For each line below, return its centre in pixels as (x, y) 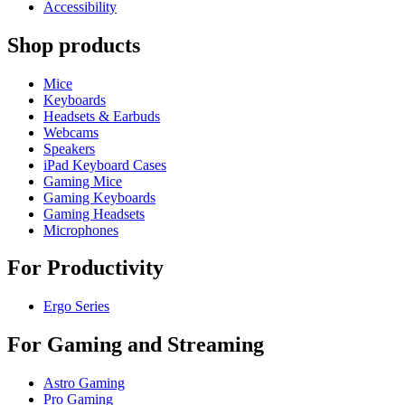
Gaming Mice (83, 181)
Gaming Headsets (94, 213)
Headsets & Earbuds (102, 116)
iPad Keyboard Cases (105, 165)
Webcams (71, 132)
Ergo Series (76, 306)
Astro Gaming (84, 383)
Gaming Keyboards (99, 197)
